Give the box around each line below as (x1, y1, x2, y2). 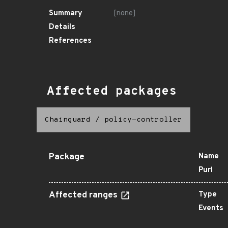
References (49, 36, 92, 46)
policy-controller (104, 116, 182, 124)
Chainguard (45, 116, 91, 124)
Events (198, 204, 223, 213)
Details (49, 22, 75, 32)
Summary (49, 9, 82, 18)
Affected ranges (49, 190, 120, 201)
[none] (113, 9, 136, 18)
